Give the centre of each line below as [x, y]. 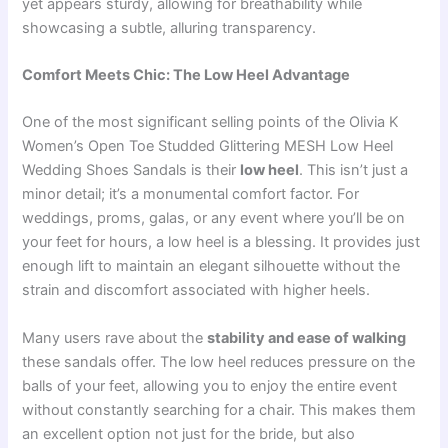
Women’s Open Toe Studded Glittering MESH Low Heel [208, 146]
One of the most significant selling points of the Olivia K [211, 122]
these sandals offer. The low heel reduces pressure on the [219, 361]
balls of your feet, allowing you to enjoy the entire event [210, 385]
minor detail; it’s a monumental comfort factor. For [191, 194]
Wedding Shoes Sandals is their [131, 170]
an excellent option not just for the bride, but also [189, 433]
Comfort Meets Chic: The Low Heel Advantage [186, 74]
